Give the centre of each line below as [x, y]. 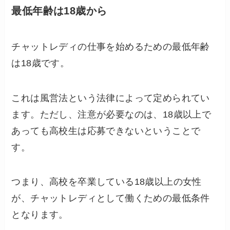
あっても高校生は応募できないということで [106, 131]
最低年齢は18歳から [59, 11]
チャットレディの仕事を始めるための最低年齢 [111, 46]
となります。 [40, 215]
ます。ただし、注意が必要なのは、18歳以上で [111, 114]
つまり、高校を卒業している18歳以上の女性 [107, 182]
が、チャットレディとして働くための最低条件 [111, 198]
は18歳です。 [41, 63]
